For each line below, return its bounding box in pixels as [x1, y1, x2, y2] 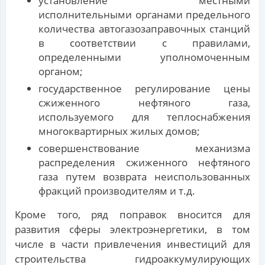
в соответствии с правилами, [38, 36, 250, 50]
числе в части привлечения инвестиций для [15, 237, 250, 251]
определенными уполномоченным [38, 50, 250, 64]
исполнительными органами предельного [38, 8, 250, 22]
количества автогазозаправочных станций [38, 22, 250, 36]
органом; [38, 64, 83, 79]
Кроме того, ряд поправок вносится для [15, 208, 250, 222]
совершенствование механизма [38, 141, 250, 156]
